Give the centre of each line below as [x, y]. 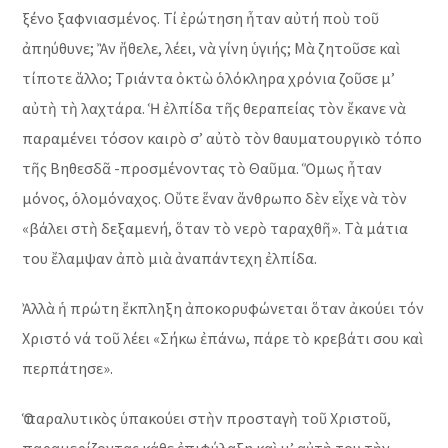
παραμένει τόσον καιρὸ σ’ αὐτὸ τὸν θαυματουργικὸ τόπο [222, 138]
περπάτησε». [68, 368]
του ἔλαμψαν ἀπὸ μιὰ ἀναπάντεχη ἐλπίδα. [170, 258]
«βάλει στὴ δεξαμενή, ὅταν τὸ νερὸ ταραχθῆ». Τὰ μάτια [215, 228]
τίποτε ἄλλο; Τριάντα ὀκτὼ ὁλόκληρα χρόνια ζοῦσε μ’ [209, 78]
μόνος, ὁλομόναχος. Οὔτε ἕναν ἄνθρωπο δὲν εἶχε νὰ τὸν [215, 198]
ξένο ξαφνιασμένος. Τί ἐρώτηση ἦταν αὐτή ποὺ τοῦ [201, 18]
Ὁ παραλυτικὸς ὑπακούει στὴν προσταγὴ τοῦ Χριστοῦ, [207, 418]
